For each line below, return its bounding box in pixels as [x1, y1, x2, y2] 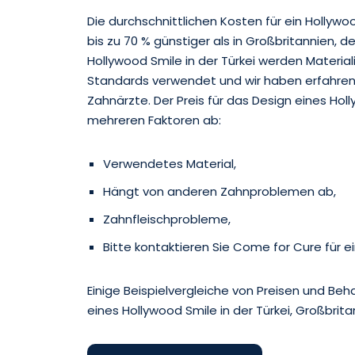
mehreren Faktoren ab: [86, 112, 221, 129]
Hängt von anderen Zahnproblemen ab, [102, 183, 336, 200]
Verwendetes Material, [102, 155, 236, 173]
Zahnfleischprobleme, [102, 211, 231, 228]
